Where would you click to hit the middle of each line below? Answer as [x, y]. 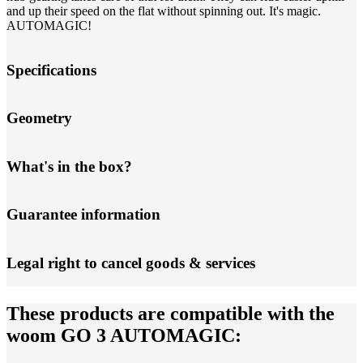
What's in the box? [69, 166]
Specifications [51, 70]
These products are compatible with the [171, 314]
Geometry [39, 118]
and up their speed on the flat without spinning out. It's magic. [164, 11]
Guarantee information [83, 215]
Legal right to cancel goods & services [131, 263]
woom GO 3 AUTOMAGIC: [124, 336]
